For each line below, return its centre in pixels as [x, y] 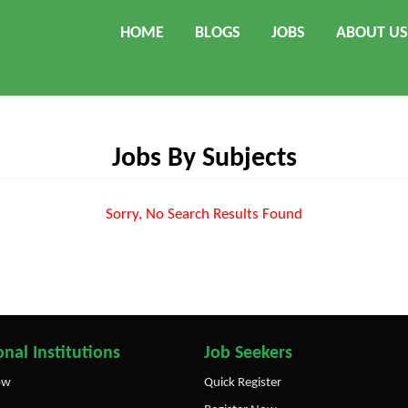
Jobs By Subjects [204, 159]
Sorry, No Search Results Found [204, 214]
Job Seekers [248, 353]
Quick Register [243, 383]
